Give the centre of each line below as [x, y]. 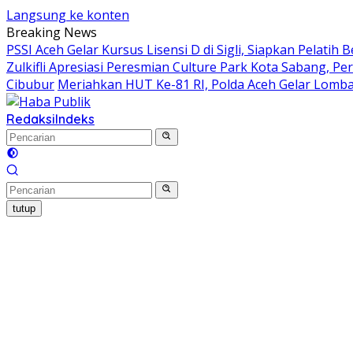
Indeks [75, 119]
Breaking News [52, 32]
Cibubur [30, 84]
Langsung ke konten [68, 15]
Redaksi [31, 119]
